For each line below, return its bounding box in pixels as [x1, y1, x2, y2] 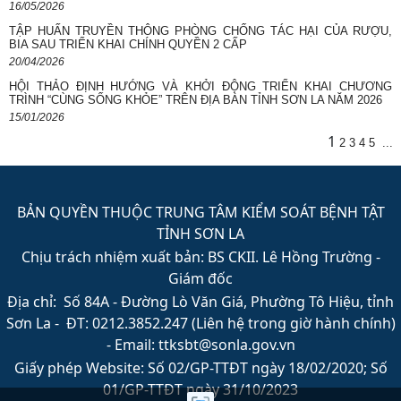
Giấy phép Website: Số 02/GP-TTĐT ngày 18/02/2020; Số [13, 358, 388, 378]
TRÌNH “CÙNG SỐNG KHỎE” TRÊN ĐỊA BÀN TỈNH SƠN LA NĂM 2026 [9, 92, 382, 107]
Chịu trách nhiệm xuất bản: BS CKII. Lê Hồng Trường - [21, 247, 380, 267]
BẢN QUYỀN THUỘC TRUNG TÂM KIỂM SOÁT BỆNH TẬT [16, 202, 385, 222]
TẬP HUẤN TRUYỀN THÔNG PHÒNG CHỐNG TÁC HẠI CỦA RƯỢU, [9, 23, 392, 38]
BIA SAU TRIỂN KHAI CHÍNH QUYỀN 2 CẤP [9, 37, 247, 51]
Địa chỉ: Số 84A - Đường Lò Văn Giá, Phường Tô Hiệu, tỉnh [7, 292, 394, 311]
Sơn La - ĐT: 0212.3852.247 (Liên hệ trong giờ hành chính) [5, 313, 396, 333]
